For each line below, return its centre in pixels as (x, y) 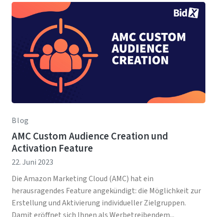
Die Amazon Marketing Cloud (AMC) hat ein (83, 179)
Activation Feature (52, 149)
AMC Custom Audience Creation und (90, 137)
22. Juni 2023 (32, 163)
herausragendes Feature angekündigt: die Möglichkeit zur (106, 191)
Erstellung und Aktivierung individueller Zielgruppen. (99, 203)
